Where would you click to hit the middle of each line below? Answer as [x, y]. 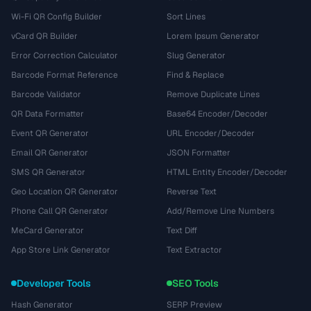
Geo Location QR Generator [65, 192]
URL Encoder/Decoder [211, 133]
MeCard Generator [48, 230]
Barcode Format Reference [65, 75]
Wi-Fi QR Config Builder [57, 17]
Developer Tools [54, 283]
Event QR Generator [50, 133]
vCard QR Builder [44, 36]
